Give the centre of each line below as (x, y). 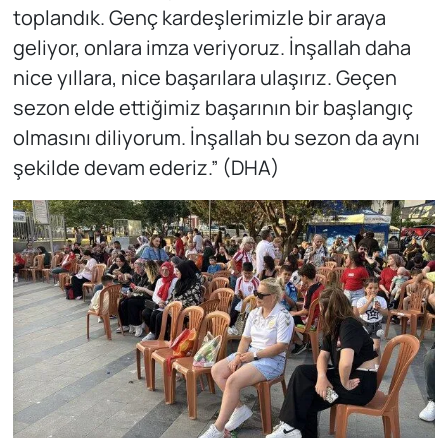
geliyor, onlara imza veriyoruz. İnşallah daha (211, 48)
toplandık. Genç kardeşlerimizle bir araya (199, 18)
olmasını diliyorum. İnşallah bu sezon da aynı (216, 138)
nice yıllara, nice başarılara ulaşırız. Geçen (204, 78)
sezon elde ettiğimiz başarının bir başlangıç (212, 108)
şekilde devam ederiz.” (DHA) (146, 168)
